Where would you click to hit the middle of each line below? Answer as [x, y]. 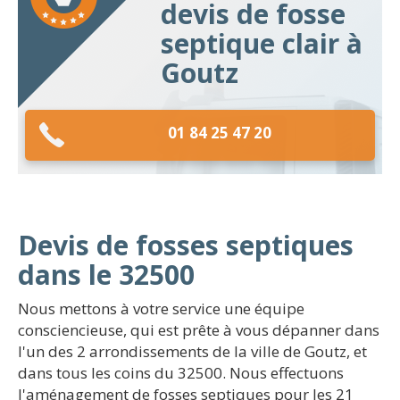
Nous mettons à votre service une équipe [161, 308]
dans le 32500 [106, 275]
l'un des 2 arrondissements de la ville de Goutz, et [192, 351]
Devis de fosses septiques [186, 245]
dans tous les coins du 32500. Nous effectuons [181, 373]
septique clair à [262, 43]
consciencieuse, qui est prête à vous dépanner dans [199, 330]
